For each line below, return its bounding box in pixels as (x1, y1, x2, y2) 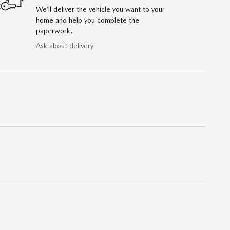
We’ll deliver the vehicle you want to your (36, 5, 165, 13)
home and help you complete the (36, 15, 139, 24)
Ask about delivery (36, 41, 93, 50)
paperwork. (36, 26, 72, 35)
